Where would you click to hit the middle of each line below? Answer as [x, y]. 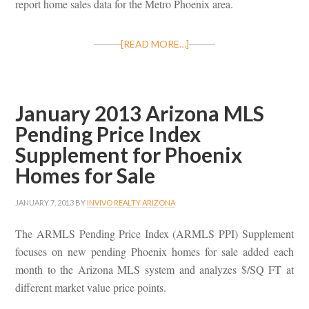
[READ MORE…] [154, 44]
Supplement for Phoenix [129, 155]
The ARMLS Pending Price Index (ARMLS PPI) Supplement [154, 234]
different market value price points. [91, 288]
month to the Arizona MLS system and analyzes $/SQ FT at [154, 270]
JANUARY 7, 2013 [45, 203]
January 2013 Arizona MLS [140, 113]
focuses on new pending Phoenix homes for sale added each [154, 252]
